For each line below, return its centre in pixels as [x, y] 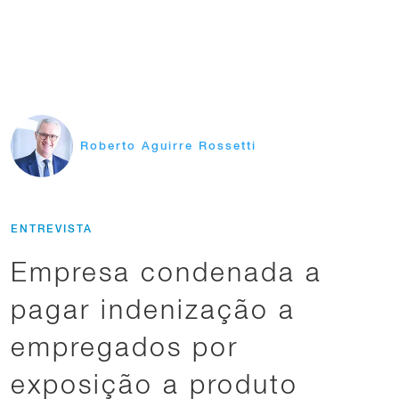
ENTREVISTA [52, 229]
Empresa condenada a [167, 271]
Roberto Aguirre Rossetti [168, 146]
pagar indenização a [153, 309]
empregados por [125, 346]
